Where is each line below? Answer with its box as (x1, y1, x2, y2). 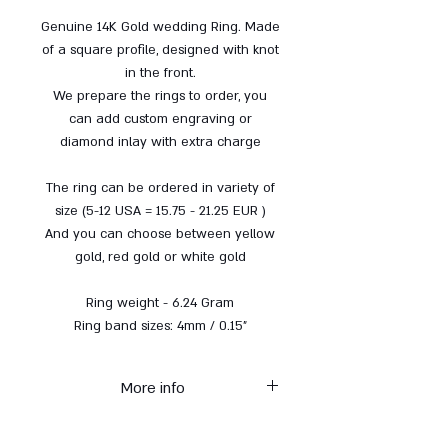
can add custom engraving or (68, 109, 252, 128)
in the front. (124, 63, 196, 82)
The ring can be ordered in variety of (45, 178, 275, 197)
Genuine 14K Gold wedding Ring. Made (40, 17, 280, 36)
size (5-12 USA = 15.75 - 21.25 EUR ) (54, 201, 266, 220)
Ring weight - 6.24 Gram (86, 293, 234, 312)
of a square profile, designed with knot (41, 40, 279, 59)
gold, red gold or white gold (74, 247, 246, 266)
